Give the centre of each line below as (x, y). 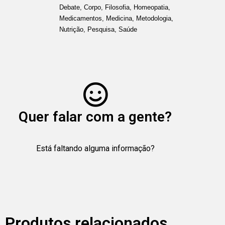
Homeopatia (151, 7)
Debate (70, 7)
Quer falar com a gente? (95, 117)
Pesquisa (101, 29)
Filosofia (117, 7)
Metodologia (154, 18)
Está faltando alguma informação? (95, 148)
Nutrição (71, 29)
